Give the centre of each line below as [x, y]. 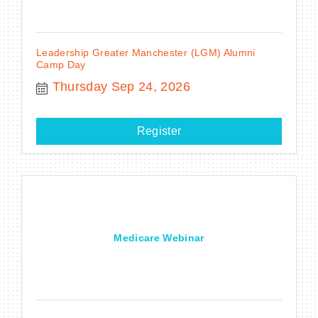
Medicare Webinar [159, 238]
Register [159, 131]
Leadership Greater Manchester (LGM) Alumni [146, 52]
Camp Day [61, 64]
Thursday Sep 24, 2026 [121, 86]
